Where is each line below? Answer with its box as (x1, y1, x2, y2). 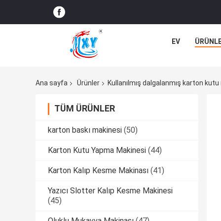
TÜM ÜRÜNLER (54, 103, 115, 114)
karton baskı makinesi (48, 125, 122, 135)
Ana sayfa (36, 79, 68, 87)
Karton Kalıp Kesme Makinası (48, 166, 148, 176)
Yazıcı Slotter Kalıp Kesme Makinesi (48, 186, 173, 196)
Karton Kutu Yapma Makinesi (48, 146, 146, 155)
